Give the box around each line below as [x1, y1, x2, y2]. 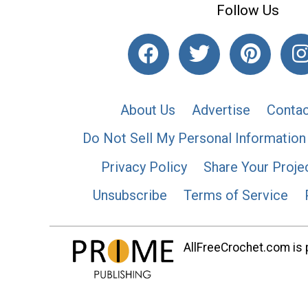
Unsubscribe [93, 187, 167, 204]
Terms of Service [184, 187, 288, 204]
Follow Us [216, 1, 279, 19]
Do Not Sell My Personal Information [82, 130, 306, 147]
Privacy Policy [101, 158, 187, 175]
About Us [120, 101, 175, 118]
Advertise [192, 101, 250, 118]
